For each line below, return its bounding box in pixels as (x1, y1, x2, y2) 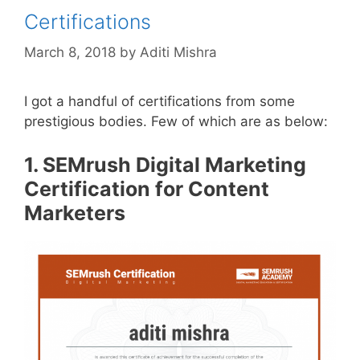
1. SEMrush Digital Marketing (24, 152, 306, 177)
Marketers (24, 200, 125, 225)
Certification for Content (24, 176, 269, 201)
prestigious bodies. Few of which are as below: (24, 113, 328, 129)
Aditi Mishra (140, 44, 217, 60)
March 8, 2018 (24, 44, 116, 60)
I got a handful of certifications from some (24, 93, 295, 109)
